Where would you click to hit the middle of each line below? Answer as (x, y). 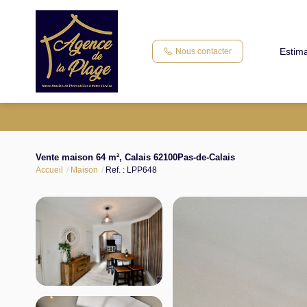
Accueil (49, 170)
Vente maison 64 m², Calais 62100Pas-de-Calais (135, 157)
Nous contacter (204, 51)
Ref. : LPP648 (131, 170)
